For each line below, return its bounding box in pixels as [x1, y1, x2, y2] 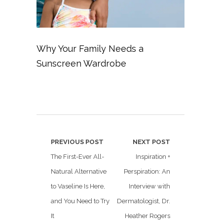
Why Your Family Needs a [37, 43, 144, 54]
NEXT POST [133, 138, 170, 146]
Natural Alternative [51, 168, 107, 175]
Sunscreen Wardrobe [37, 58, 126, 69]
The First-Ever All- [51, 153, 104, 160]
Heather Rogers [125, 212, 170, 220]
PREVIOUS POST [51, 138, 104, 146]
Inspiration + [136, 153, 170, 160]
